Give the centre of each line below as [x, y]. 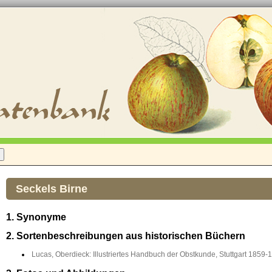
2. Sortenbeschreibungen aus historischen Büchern [126, 236]
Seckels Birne [52, 189]
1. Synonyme [36, 217]
